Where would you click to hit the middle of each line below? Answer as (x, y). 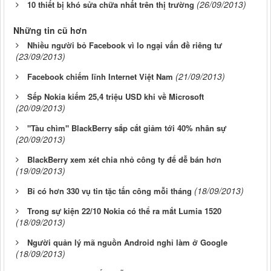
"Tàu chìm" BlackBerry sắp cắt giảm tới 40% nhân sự (127, 128)
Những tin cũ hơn (50, 30)
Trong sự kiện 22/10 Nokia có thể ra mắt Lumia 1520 (124, 211)
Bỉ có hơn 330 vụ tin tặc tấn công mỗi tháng (109, 191)
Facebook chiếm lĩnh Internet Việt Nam (100, 76)
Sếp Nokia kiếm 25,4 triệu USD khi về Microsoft (116, 96)
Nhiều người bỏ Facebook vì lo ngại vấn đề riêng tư (125, 45)
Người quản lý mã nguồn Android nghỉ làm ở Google (127, 242)
